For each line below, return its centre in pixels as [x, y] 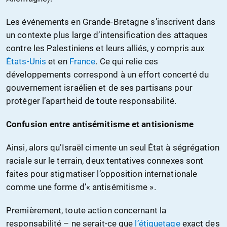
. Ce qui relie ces [127, 62]
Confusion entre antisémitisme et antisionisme [100, 124]
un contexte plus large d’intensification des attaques [107, 35]
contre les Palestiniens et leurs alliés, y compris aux [105, 48]
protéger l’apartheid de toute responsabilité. [91, 101]
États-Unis [26, 62]
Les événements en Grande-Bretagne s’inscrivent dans [111, 22]
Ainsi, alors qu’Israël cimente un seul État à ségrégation [113, 148]
